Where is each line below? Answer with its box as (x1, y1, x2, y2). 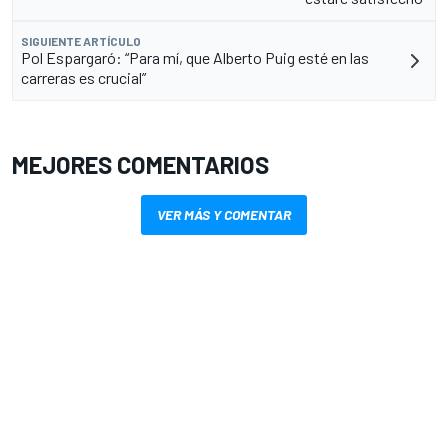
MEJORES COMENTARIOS (12, 150, 269, 180)
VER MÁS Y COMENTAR (157, 206, 291, 224)
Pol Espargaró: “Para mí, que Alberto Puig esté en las (21, 48, 369, 68)
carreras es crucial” (21, 68, 146, 88)
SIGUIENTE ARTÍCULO (21, 34, 141, 49)
